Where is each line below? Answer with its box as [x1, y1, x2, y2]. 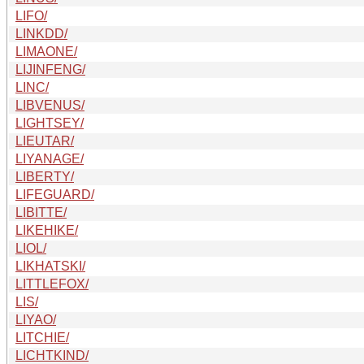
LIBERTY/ [15, 169, 74, 184]
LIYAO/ [15, 312, 56, 327]
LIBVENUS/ [15, 97, 84, 112]
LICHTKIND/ [15, 348, 89, 362]
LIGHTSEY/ [15, 115, 84, 130]
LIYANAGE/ [15, 151, 84, 166]
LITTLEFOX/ [15, 276, 89, 291]
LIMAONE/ [15, 44, 77, 58]
